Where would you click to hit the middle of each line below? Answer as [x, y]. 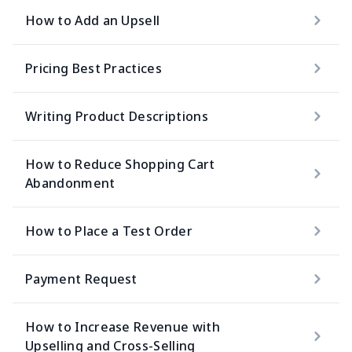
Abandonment [70, 183]
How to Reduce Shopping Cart [120, 164]
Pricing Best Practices [94, 68]
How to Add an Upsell [93, 20]
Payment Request [81, 279]
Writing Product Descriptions [117, 116]
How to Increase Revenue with [123, 327]
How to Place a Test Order [109, 231]
